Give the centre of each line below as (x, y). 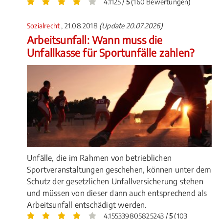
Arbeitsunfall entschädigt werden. (87, 205)
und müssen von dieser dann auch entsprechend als (117, 193)
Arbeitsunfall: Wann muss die (95, 40)
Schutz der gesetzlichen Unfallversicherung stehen (115, 182)
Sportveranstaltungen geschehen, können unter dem (119, 170)
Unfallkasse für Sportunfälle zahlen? (111, 52)
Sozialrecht (44, 25)
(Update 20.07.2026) (131, 25)
